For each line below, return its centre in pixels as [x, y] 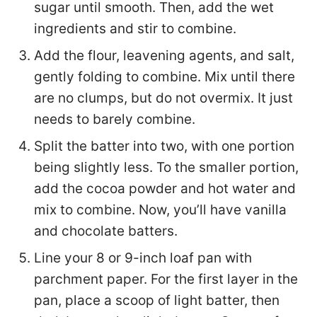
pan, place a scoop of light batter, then [157, 300]
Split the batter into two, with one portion [164, 146]
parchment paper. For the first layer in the [166, 279]
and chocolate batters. [106, 231]
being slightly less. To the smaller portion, [166, 167]
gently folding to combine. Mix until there [165, 76]
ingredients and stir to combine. [135, 28]
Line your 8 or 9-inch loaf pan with [143, 258]
